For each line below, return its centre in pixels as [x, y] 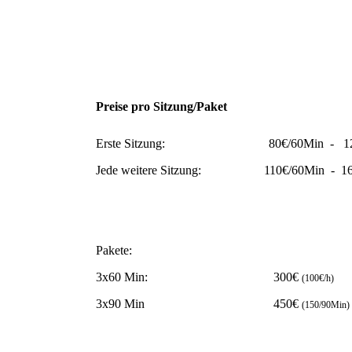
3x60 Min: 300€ [199, 277]
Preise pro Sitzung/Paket [161, 106]
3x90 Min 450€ [199, 304]
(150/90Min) [326, 305]
